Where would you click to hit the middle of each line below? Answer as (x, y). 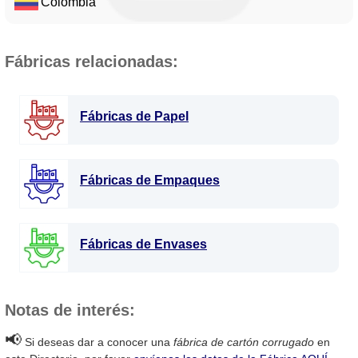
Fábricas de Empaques (150, 181)
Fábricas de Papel (134, 117)
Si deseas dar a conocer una (97, 342)
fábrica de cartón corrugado (244, 342)
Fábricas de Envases (143, 245)
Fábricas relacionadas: (91, 62)
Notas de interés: (70, 310)
